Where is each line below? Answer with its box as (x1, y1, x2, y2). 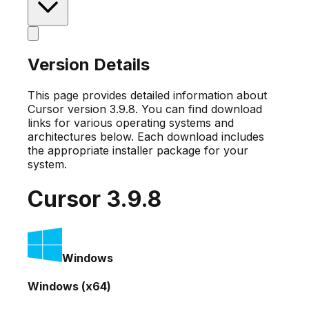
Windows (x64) (28, 279, 111, 293)
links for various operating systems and (28, 115, 234, 130)
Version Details (28, 54, 150, 74)
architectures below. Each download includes (28, 129, 264, 143)
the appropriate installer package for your (28, 143, 248, 157)
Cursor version (28, 101, 110, 116)
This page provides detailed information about (28, 88, 267, 102)
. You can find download (135, 101, 262, 116)
